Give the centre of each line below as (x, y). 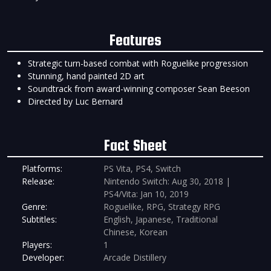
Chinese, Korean (135, 232)
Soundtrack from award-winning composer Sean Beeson (139, 89)
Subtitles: (39, 220)
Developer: (43, 258)
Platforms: (42, 169)
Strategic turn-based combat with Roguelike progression (138, 64)
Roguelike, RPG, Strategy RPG (162, 207)
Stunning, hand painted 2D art (86, 76)
